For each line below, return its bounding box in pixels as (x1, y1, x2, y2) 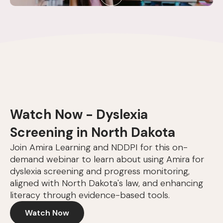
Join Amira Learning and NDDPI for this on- (10, 141, 188, 154)
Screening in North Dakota (10, 124, 175, 141)
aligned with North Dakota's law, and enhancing (10, 177, 203, 190)
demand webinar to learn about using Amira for (10, 153, 204, 166)
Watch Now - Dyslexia (10, 106, 148, 123)
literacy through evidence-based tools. (10, 189, 170, 202)
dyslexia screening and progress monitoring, (10, 165, 190, 178)
